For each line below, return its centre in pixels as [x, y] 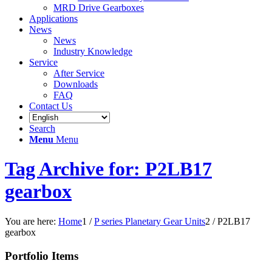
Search [42, 128]
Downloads [76, 84]
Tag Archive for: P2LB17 [108, 169]
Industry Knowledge [93, 51]
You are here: [30, 221]
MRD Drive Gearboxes [99, 8]
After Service [79, 73]
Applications [53, 19]
